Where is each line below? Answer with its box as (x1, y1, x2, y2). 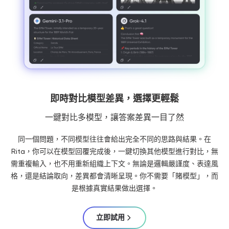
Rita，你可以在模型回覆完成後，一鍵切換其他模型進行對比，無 (11, 147, 218, 155)
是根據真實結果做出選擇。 (72, 184, 157, 192)
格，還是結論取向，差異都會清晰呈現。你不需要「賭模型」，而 (11, 171, 218, 180)
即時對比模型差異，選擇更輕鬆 (50, 93, 179, 104)
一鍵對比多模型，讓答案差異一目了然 (45, 112, 184, 122)
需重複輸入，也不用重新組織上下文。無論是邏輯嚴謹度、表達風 (11, 159, 218, 168)
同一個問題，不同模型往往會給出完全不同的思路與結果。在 (18, 134, 211, 143)
